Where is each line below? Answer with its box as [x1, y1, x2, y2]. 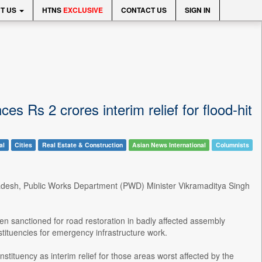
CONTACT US [121, 5, 167, 15]
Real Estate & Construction [42, 140, 123, 149]
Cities [14, 140, 32, 149]
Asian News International [132, 140, 206, 149]
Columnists [215, 140, 249, 149]
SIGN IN [185, 5, 211, 15]
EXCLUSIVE [63, 5, 103, 15]
